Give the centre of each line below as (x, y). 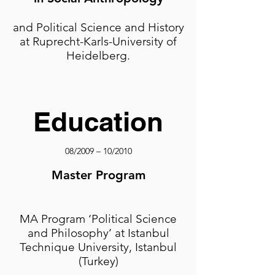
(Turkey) (98, 261)
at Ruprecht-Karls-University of (98, 41)
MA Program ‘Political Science (98, 219)
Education (98, 122)
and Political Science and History (98, 27)
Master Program (98, 175)
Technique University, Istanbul (98, 247)
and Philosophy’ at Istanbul (98, 233)
